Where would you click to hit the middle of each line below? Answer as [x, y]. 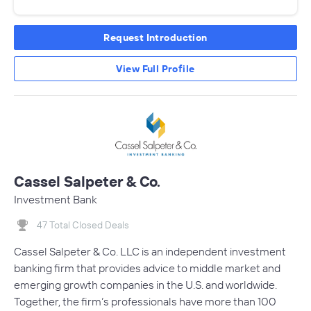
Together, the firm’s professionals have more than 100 [145, 302]
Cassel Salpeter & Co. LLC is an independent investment [150, 252]
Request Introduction [155, 38]
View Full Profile [155, 69]
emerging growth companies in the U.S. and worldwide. [145, 285]
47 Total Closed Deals [83, 225]
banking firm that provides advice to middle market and [147, 268]
